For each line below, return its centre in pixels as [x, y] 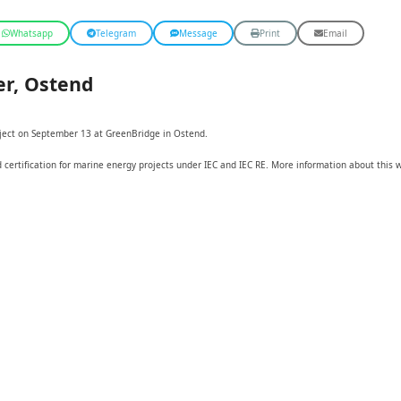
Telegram [115, 33]
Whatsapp [31, 33]
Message [198, 33]
